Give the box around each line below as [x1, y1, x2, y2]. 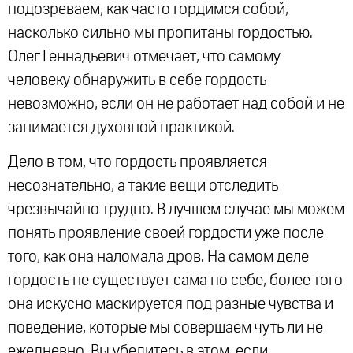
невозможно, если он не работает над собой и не [8, 95, 344, 112]
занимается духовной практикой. [8, 119, 235, 136]
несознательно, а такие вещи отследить [8, 178, 278, 195]
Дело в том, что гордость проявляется [8, 154, 267, 171]
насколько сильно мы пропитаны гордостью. [8, 24, 313, 41]
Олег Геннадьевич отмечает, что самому [8, 48, 281, 65]
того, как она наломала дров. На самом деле [8, 249, 309, 266]
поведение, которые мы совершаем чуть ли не [8, 320, 323, 336]
